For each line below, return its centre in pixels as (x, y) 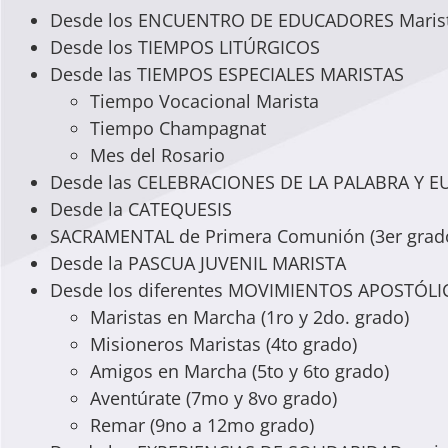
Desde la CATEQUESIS (141, 208)
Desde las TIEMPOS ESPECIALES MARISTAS (227, 73)
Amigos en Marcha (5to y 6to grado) (239, 370)
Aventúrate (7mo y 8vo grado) (213, 397)
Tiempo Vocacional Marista (204, 100)
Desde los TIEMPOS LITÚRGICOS (185, 46)
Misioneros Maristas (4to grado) (223, 343)
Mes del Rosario (157, 154)
